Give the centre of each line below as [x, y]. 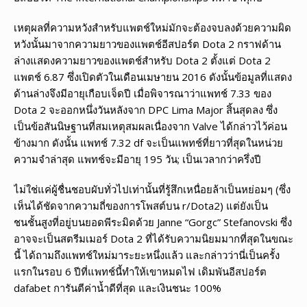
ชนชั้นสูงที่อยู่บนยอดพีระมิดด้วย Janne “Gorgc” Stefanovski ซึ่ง [153, 222]
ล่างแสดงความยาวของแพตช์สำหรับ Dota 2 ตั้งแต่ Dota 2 [142, 60]
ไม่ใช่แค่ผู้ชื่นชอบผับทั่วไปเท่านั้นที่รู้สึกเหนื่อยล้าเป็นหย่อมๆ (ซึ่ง [152, 189]
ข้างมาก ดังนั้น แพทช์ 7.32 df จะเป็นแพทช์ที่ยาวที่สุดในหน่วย [148, 142]
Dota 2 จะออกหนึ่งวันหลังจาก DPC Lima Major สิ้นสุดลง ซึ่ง [146, 109]
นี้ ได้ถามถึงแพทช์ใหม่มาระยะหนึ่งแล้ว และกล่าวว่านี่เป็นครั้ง [147, 255]
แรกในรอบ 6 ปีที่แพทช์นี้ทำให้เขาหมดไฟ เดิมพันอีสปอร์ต [140, 271]
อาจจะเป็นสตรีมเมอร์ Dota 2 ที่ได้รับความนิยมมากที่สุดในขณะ [153, 238]
